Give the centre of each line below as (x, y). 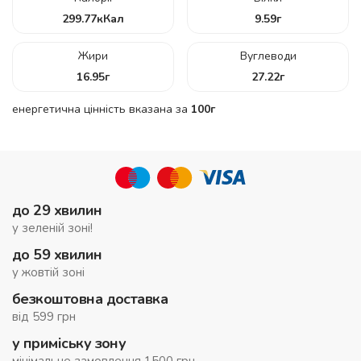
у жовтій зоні (48, 272)
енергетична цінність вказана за (102, 109)
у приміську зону (69, 343)
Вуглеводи (268, 56)
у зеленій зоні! (52, 228)
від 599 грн (44, 316)
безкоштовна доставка (90, 299)
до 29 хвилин (57, 210)
